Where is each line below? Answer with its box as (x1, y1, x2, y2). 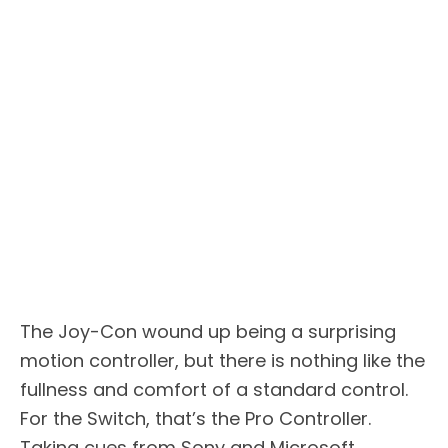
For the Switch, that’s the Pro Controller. (20, 406, 371, 432)
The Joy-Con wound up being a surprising (20, 319, 396, 345)
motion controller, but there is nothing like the (20, 348, 425, 374)
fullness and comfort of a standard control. (20, 377, 408, 403)
